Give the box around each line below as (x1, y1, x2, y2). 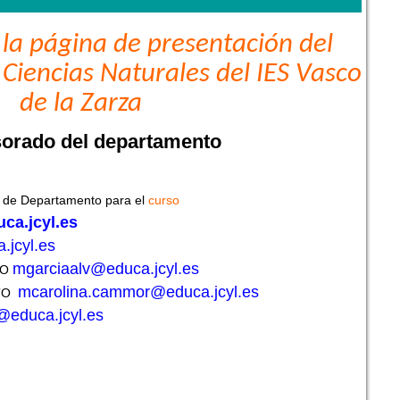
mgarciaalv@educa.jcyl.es (12, 260, 199, 279)
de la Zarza (20, 90, 142, 119)
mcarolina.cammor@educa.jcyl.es (18, 283, 263, 302)
